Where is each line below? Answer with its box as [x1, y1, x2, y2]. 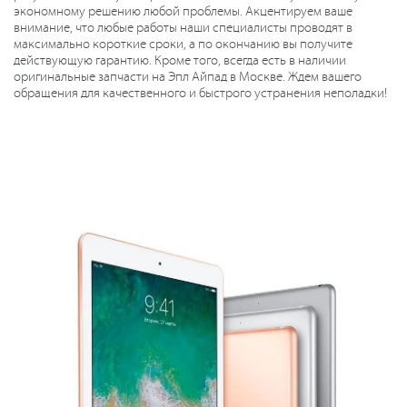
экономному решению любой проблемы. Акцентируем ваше [14, 5, 352, 19]
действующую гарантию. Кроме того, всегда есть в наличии [14, 54, 346, 68]
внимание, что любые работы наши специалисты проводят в [14, 21, 352, 35]
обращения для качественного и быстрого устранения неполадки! [14, 86, 387, 101]
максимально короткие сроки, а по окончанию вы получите [14, 37, 352, 52]
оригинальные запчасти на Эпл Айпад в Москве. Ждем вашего [14, 70, 362, 84]
